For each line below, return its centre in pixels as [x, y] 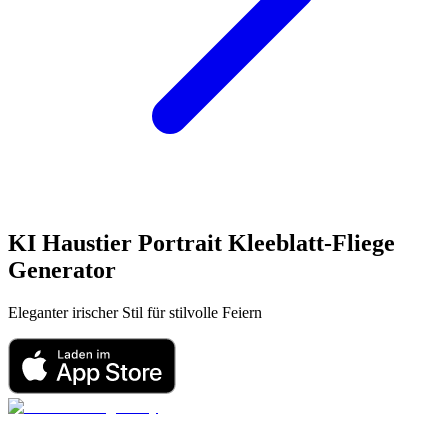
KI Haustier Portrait [115, 242]
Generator [62, 269]
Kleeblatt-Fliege [311, 242]
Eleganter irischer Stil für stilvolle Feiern [135, 312]
